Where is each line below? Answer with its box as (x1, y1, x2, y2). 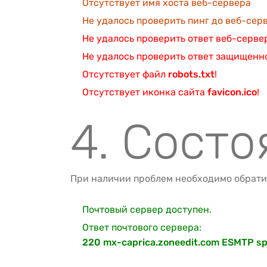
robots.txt (168, 69, 215, 80)
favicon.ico (207, 86, 257, 98)
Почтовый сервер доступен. (82, 204, 212, 215)
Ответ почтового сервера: (82, 222, 201, 233)
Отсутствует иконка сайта (82, 86, 207, 98)
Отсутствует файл (82, 69, 168, 80)
